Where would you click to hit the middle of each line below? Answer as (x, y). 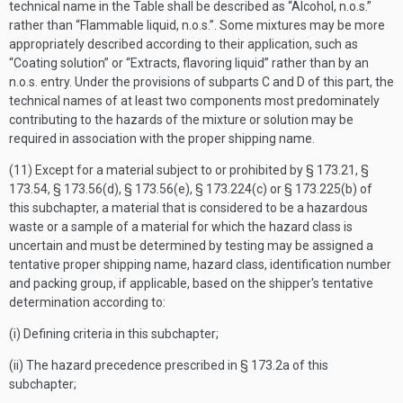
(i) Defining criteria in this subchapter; (114, 334)
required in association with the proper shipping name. (162, 139)
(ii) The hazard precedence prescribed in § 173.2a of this (169, 365)
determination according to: (87, 302)
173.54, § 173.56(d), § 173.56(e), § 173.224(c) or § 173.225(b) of (191, 189)
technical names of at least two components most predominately (194, 101)
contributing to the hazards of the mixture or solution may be (181, 120)
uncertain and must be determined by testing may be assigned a (191, 246)
